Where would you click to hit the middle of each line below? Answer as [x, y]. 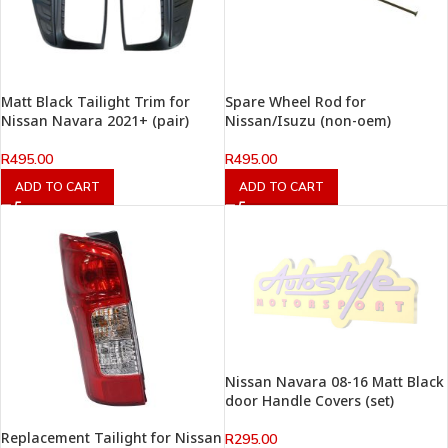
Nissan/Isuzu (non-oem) [307, 120]
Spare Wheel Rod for [295, 101]
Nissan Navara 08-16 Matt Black [334, 382]
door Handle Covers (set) [309, 401]
